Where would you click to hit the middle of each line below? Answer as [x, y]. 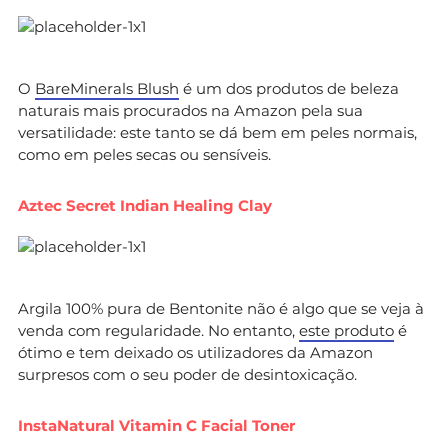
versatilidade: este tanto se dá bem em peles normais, [217, 132]
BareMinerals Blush [107, 88]
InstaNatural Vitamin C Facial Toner [156, 425]
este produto [346, 330]
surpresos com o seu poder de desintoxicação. [187, 374]
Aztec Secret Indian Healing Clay [145, 205]
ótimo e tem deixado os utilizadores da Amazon [195, 352]
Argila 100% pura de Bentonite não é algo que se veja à [221, 308]
